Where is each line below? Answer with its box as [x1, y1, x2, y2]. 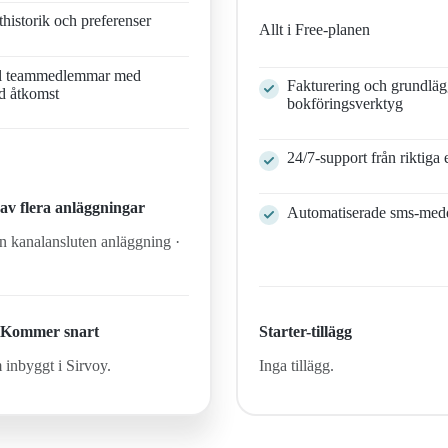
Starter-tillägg [259, 322, 353, 340]
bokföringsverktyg [287, 95, 404, 113]
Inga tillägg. [259, 356, 335, 374]
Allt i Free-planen [259, 21, 371, 39]
